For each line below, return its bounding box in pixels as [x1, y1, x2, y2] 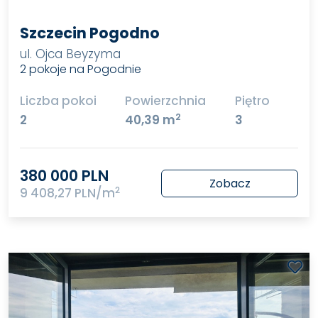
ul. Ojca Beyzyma [19, 45, 121, 62]
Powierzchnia [125, 92, 207, 110]
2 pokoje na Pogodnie [19, 60, 141, 77]
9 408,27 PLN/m [19, 185, 115, 202]
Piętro [234, 92, 270, 110]
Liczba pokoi [19, 92, 97, 110]
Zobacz [209, 175, 251, 192]
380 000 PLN [19, 165, 109, 187]
